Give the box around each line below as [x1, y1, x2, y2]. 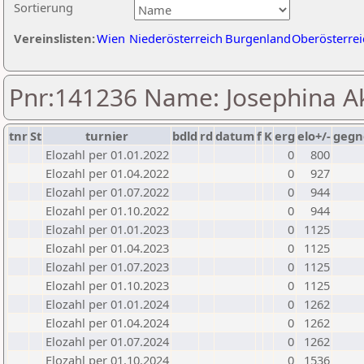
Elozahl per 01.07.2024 [45, 333, 169, 349]
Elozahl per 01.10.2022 [45, 202, 169, 219]
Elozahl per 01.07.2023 [45, 258, 169, 275]
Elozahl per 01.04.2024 [45, 314, 169, 331]
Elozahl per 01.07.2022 [45, 184, 169, 200]
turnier [85, 128, 128, 144]
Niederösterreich [129, 30, 223, 46]
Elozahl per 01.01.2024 [45, 296, 169, 312]
